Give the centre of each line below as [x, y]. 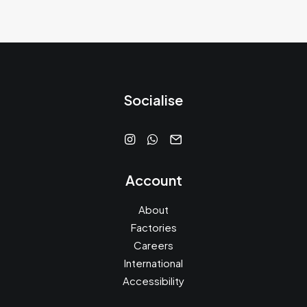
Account [153, 180]
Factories [153, 227]
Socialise [153, 100]
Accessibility [153, 281]
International [153, 263]
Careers [153, 245]
